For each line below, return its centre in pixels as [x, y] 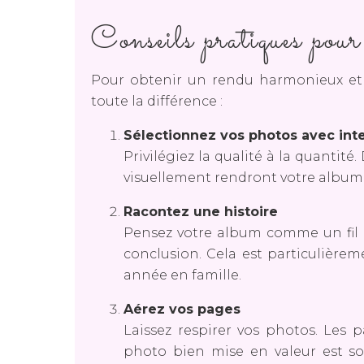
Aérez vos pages [182, 309]
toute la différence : [157, 101]
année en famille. [182, 275]
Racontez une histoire [201, 211]
